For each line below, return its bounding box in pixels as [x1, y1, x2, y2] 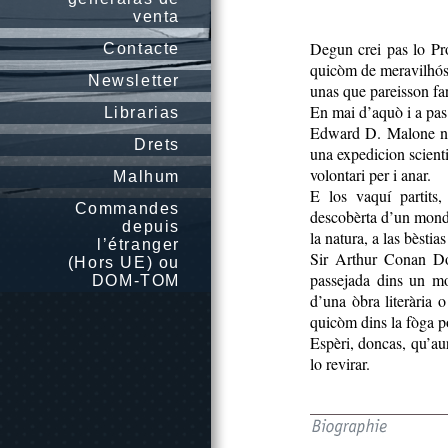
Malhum [113, 168, 180, 185]
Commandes [74, 200, 180, 217]
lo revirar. [310, 353, 370, 374]
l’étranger [97, 236, 180, 253]
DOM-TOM [91, 272, 180, 289]
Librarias [103, 104, 180, 121]
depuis [122, 218, 180, 235]
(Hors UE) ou [67, 254, 180, 271]
